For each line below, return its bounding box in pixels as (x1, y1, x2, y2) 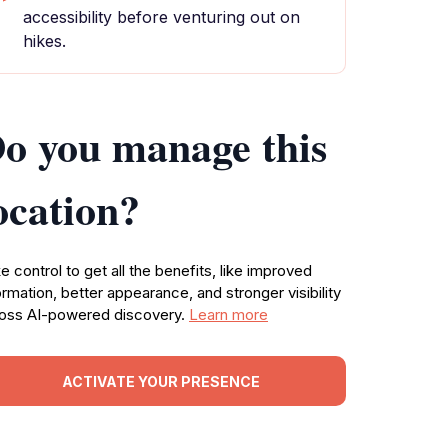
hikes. (23, 31, 66, 51)
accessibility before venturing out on (23, 7, 300, 27)
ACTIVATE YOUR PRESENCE (62, 372, 260, 390)
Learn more (189, 305, 268, 324)
